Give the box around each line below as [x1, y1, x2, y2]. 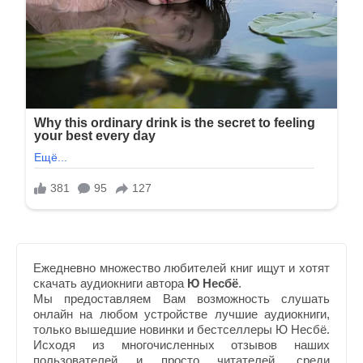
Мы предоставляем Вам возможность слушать [33, 291, 330, 305]
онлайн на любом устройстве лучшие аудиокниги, [33, 306, 330, 321]
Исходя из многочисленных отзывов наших [33, 337, 330, 352]
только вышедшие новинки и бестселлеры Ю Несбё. [33, 322, 330, 336]
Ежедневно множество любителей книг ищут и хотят [33, 260, 330, 275]
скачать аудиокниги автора [33, 275, 187, 290]
